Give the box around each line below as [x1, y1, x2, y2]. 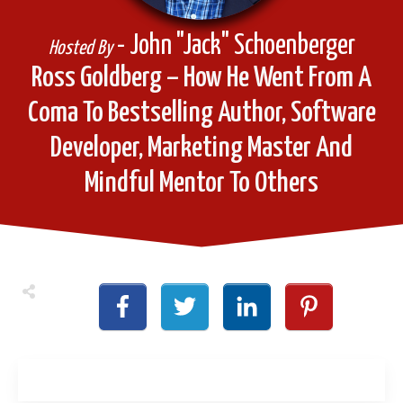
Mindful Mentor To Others [85, 168, 318, 198]
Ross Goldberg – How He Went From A [31, 63, 372, 93]
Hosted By [48, 38, 112, 58]
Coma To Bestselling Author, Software [27, 98, 376, 128]
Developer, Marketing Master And [50, 133, 353, 163]
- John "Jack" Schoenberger [112, 31, 355, 59]
